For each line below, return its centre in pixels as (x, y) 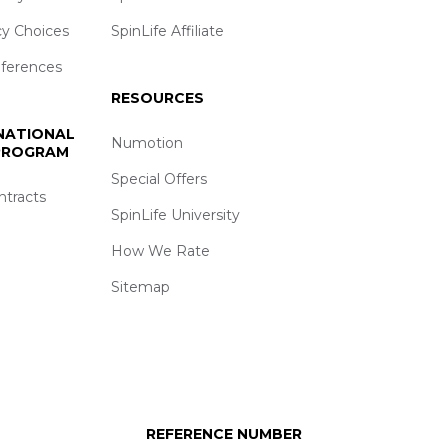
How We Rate (160, 251)
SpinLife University (175, 215)
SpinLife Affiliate (167, 30)
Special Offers (158, 179)
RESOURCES (157, 97)
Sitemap (140, 287)
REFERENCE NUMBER (224, 434)
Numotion (146, 143)
